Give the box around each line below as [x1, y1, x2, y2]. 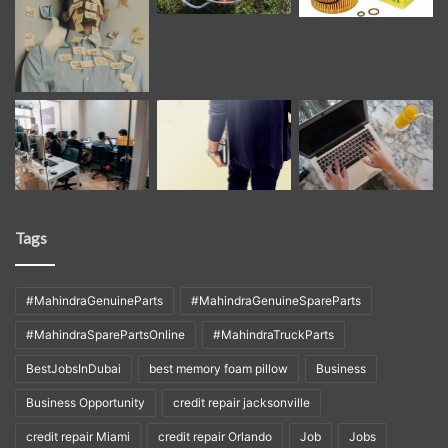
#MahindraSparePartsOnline [26, 326, 185, 342]
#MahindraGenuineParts [26, 292, 163, 308]
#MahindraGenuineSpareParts [191, 292, 361, 308]
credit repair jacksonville [173, 394, 310, 410]
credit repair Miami [26, 428, 130, 444]
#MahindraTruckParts [213, 326, 334, 342]
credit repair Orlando [158, 428, 272, 444]
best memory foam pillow [149, 360, 288, 376]
